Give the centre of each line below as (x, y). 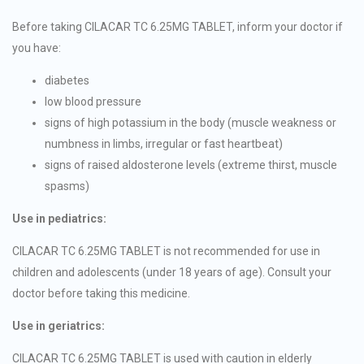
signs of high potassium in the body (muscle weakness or (191, 122)
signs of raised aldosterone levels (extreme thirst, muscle (191, 165)
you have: (37, 48)
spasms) (67, 186)
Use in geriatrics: (58, 325)
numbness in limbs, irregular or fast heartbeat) (164, 143)
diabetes (67, 80)
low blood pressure (93, 101)
